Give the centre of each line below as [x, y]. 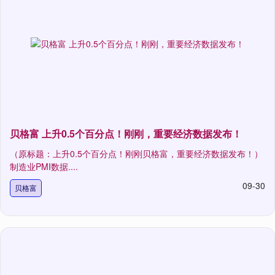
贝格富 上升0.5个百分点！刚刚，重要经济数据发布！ [126, 134]
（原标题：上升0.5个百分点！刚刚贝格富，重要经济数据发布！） [136, 154]
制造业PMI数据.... [44, 167]
